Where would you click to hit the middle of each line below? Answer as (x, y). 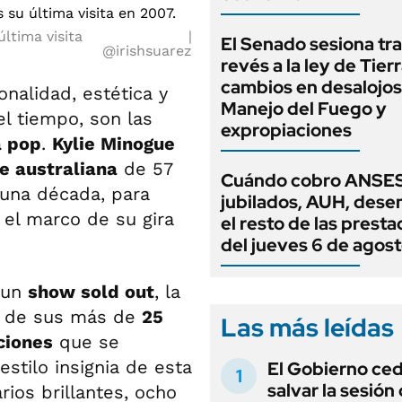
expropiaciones (286, 130)
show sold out (91, 292)
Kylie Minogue (114, 144)
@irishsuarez (147, 51)
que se (86, 342)
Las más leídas (307, 328)
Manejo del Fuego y (304, 109)
